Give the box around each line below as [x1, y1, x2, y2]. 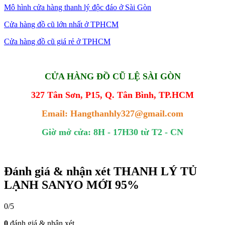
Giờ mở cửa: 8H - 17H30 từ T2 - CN [42, 127, 183, 137]
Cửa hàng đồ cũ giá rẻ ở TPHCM [4, 37, 110, 46]
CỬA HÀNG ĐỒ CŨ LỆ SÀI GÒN [44, 71, 181, 81]
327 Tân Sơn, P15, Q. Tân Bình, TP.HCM [31, 89, 194, 100]
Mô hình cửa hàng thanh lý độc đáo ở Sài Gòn [4, 3, 151, 12]
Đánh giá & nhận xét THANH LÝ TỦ [4, 164, 197, 178]
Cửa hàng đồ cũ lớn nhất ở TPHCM [4, 20, 119, 29]
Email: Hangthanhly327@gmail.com [42, 108, 183, 119]
